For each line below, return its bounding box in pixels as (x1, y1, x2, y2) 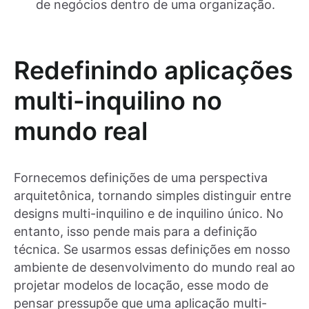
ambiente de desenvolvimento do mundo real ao (14, 259, 295, 275)
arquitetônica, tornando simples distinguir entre (14, 188, 291, 203)
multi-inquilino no (14, 85, 222, 116)
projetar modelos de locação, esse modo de (14, 277, 268, 292)
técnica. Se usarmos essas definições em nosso (14, 241, 290, 257)
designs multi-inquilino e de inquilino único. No (14, 206, 283, 221)
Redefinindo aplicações (14, 54, 293, 86)
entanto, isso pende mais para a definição (14, 223, 257, 239)
